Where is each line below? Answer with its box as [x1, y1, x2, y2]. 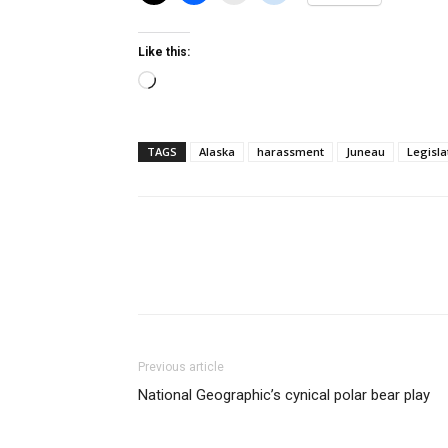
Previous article [138, 360, 224, 374]
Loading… [155, 73, 223, 92]
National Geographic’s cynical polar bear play [138, 386, 430, 404]
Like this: [138, 45, 190, 59]
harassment [257, 144, 324, 159]
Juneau [346, 144, 385, 159]
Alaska [199, 144, 235, 159]
